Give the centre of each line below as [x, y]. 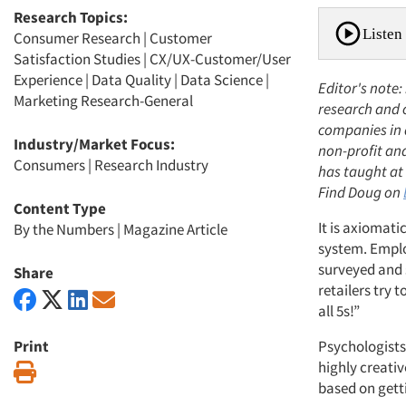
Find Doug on [361, 193]
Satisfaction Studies [77, 59]
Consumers [49, 165]
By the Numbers [64, 230]
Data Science [222, 80]
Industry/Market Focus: [94, 145]
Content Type [60, 209]
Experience [48, 80]
